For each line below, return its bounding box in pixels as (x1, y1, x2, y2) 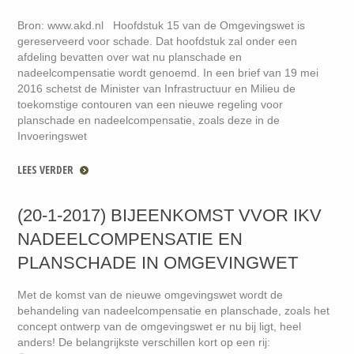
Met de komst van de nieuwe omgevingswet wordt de (17, 288, 284, 301)
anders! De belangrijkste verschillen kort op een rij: (17, 335, 271, 348)
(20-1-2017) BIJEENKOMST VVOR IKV (17, 205, 322, 225)
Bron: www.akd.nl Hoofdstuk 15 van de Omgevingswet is (17, 18, 306, 32)
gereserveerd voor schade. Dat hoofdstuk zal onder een (17, 34, 298, 47)
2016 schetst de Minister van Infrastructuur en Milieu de (17, 81, 296, 95)
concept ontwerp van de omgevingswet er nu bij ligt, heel (17, 319, 302, 333)
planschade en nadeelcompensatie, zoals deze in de (17, 113, 281, 126)
